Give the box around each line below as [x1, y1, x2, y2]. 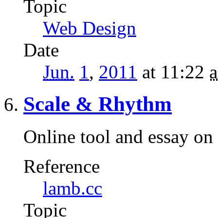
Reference [23, 156, 100, 177]
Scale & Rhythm [23, 92, 172, 116]
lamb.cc [43, 178, 102, 199]
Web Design [43, 17, 136, 38]
